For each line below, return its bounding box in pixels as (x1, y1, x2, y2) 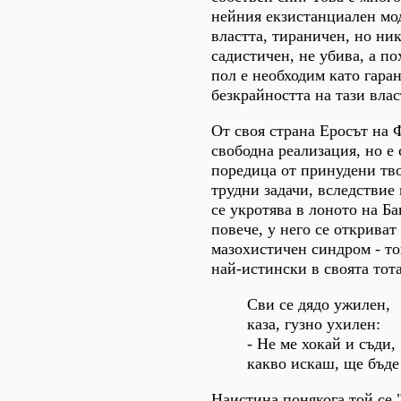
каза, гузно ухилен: (247, 315, 380, 333)
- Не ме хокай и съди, (247, 335, 396, 353)
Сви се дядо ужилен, (247, 295, 390, 313)
